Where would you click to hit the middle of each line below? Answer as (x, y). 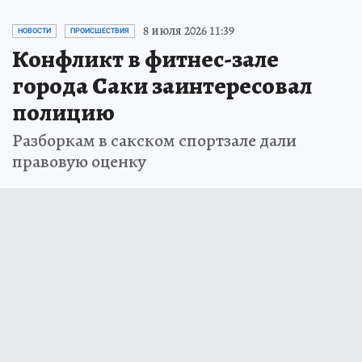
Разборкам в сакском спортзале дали (154, 141)
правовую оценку (79, 162)
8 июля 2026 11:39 (189, 31)
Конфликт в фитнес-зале (145, 59)
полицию (63, 113)
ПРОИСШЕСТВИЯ (100, 31)
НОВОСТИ (34, 31)
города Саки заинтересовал (162, 86)
